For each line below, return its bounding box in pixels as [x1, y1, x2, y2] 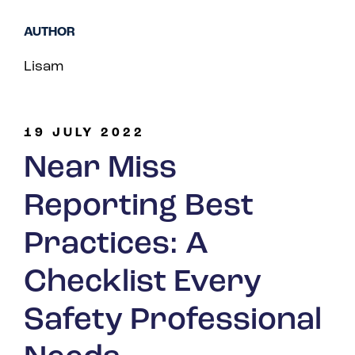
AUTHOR [24, 26, 75, 40]
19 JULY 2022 [24, 127, 145, 140]
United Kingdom [185, 59, 294, 75]
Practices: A [24, 229, 208, 261]
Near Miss [24, 153, 177, 185]
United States [185, 86, 277, 101]
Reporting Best [24, 191, 254, 223]
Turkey [185, 33, 232, 49]
